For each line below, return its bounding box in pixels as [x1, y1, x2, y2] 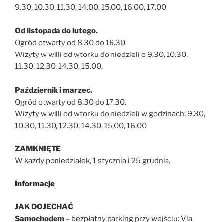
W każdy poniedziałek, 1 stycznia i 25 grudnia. [15, 156, 170, 166]
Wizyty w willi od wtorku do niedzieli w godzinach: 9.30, [15, 109, 205, 118]
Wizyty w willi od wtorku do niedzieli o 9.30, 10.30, [15, 50, 188, 59]
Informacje [15, 179, 55, 188]
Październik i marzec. [15, 85, 92, 95]
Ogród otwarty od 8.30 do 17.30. [15, 97, 126, 107]
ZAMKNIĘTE [15, 144, 61, 154]
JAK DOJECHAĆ [15, 202, 73, 212]
